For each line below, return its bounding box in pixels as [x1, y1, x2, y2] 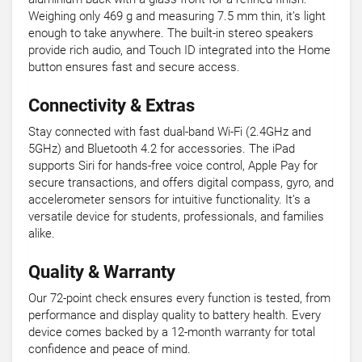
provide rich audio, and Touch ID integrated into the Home [28, 43, 330, 58]
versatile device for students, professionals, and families [28, 209, 324, 225]
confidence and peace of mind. [28, 342, 191, 357]
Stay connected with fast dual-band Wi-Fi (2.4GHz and [28, 124, 311, 140]
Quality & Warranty [28, 262, 175, 283]
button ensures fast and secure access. [28, 60, 240, 75]
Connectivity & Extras [28, 95, 195, 116]
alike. [28, 226, 55, 242]
